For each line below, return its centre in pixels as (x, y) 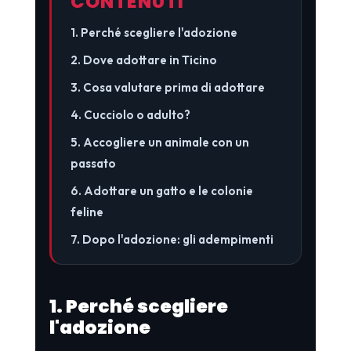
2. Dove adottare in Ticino (143, 60)
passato (93, 163)
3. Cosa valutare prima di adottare (167, 87)
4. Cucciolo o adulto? (130, 114)
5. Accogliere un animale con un (159, 142)
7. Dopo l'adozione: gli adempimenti (172, 239)
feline (87, 212)
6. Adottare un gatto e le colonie (161, 190)
